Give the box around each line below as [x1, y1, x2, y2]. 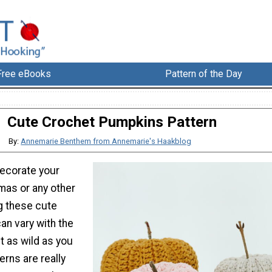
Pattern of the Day [165, 68, 243, 80]
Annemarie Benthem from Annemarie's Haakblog [21, 137, 192, 146]
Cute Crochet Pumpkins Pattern [7, 114, 217, 131]
